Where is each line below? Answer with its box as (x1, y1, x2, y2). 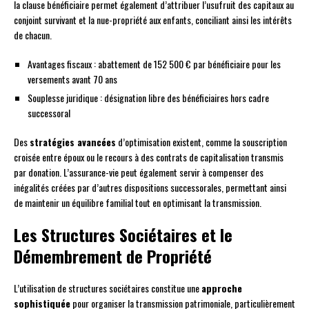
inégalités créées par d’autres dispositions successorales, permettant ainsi (14, 180, 286, 195)
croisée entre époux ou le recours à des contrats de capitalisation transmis (14, 150, 283, 165)
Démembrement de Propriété (14, 243, 212, 269)
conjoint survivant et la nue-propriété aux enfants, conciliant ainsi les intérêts (14, 12, 292, 28)
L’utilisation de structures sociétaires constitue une (14, 281, 201, 296)
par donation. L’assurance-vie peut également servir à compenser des (14, 165, 263, 180)
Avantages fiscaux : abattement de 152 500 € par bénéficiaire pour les (28, 57, 281, 72)
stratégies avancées (30, 134, 116, 150)
